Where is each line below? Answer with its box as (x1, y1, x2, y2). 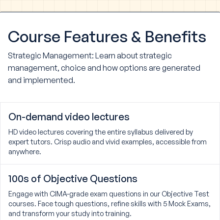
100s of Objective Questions (8, 172, 137, 185)
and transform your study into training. (8, 209, 132, 218)
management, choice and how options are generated (8, 63, 200, 73)
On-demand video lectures (8, 110, 130, 123)
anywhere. (8, 147, 41, 156)
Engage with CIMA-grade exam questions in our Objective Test (8, 189, 209, 198)
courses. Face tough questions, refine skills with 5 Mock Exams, (8, 199, 211, 208)
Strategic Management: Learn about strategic (8, 51, 172, 61)
